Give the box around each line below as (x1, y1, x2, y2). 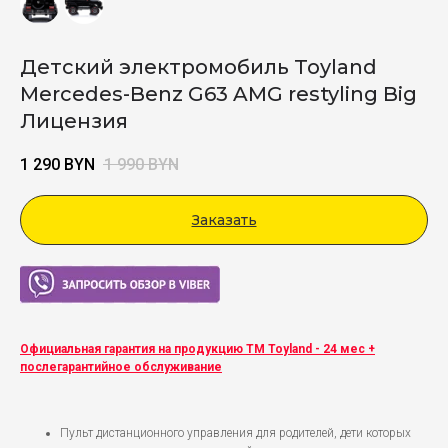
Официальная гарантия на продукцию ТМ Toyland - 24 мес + (20, 342, 375, 357)
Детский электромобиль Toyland (20, 55, 377, 79)
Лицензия (20, 109, 128, 133)
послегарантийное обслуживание (20, 360, 222, 375)
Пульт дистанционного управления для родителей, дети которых (60, 426, 411, 441)
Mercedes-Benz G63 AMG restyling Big (20, 82, 417, 106)
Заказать (191, 211, 257, 230)
